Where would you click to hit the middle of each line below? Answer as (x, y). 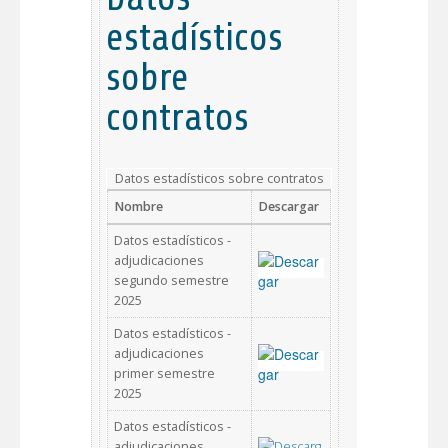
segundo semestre (171, 280)
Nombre (138, 206)
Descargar (288, 206)
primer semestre (164, 373)
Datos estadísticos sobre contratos (219, 178)
